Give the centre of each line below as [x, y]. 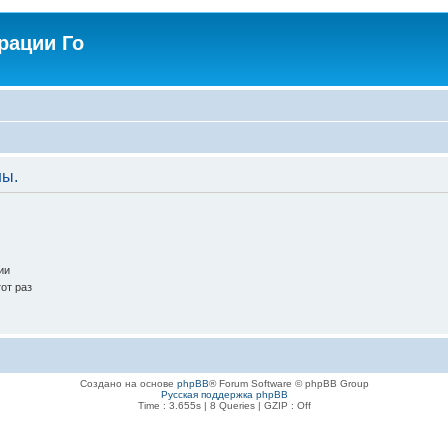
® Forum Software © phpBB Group [288, 384]
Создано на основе [128, 384]
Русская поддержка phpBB [224, 395]
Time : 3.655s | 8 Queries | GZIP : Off [224, 406]
